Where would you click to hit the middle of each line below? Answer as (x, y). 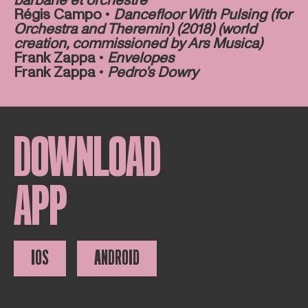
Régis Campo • (63, 15)
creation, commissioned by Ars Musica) (138, 44)
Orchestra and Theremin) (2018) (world (135, 30)
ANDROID (117, 258)
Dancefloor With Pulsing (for (202, 15)
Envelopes (140, 58)
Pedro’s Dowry (152, 73)
